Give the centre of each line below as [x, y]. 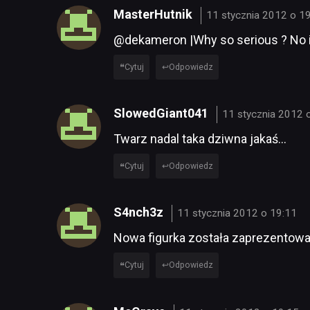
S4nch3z [140, 212]
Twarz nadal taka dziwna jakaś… [200, 139]
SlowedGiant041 [162, 113]
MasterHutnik [154, 15]
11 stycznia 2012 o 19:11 [237, 213]
